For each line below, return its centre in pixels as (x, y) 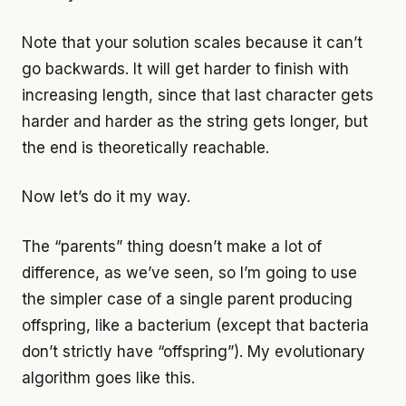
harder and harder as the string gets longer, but (195, 121)
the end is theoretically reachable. (145, 147)
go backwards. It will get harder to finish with (185, 68)
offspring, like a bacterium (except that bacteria (195, 325)
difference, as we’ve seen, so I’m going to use (189, 272)
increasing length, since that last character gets (198, 95)
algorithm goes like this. (108, 377)
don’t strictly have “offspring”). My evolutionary (193, 351)
